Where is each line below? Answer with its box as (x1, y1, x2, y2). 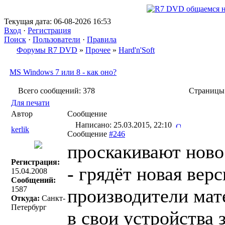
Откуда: (11, 194, 40, 202)
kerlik (11, 125, 29, 134)
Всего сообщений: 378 (18, 86, 95, 95)
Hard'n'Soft (119, 46, 155, 54)
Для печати (11, 98, 50, 107)
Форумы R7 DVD (17, 46, 77, 54)
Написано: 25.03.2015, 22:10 (73, 121, 176, 129)
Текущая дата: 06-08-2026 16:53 (4, 17, 111, 26)
